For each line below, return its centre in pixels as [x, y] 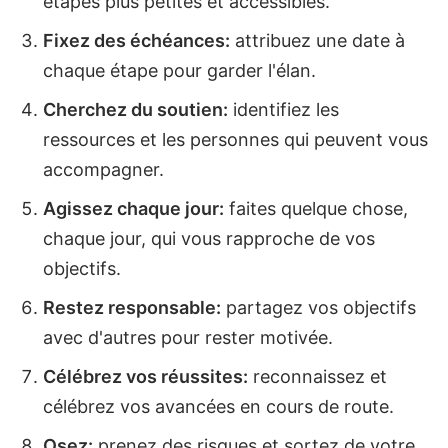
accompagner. [103, 169]
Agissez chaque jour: [133, 208]
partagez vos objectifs [318, 307]
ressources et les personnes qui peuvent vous [235, 139]
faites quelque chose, [316, 208]
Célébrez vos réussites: [145, 376]
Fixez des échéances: [136, 40]
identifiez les [283, 109]
